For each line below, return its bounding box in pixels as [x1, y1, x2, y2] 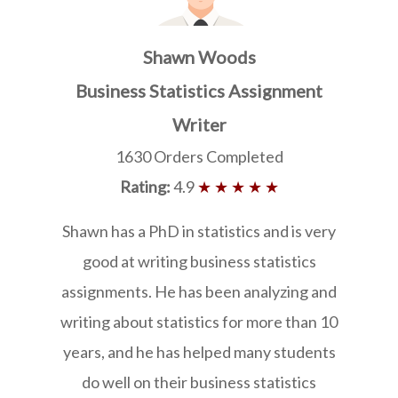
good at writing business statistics [82, 251, 316, 271]
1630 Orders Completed [115, 146, 283, 166]
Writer [171, 113, 227, 135]
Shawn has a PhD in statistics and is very [62, 220, 336, 241]
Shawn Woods [142, 45, 256, 68]
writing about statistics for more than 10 [60, 311, 338, 331]
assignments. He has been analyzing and [61, 281, 337, 301]
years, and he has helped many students [62, 341, 336, 362]
